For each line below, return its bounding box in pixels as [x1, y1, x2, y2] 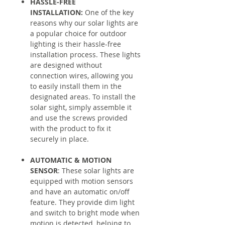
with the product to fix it [30, 123, 111, 133]
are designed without [30, 60, 102, 70]
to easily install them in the [30, 81, 122, 91]
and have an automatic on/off [30, 186, 130, 196]
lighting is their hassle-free [30, 39, 121, 49]
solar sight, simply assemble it [30, 102, 132, 112]
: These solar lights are [58, 165, 134, 175]
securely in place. [30, 134, 89, 144]
